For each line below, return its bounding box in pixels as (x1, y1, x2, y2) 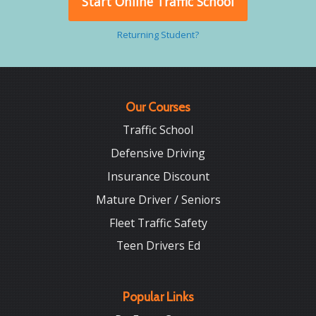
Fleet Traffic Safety (109, 214, 207, 231)
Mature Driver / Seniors (95, 191, 221, 207)
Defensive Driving (111, 145, 205, 161)
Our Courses (126, 99, 190, 114)
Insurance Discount (107, 168, 209, 184)
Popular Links (122, 289, 194, 304)
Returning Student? (117, 28, 199, 41)
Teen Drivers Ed (116, 238, 200, 254)
